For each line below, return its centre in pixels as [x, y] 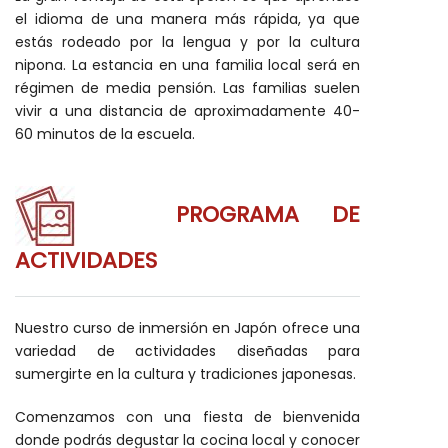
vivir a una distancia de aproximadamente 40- [187, 111]
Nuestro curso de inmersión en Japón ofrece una [187, 328]
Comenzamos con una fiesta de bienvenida [187, 417]
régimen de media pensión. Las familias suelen [187, 88]
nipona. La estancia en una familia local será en [187, 65]
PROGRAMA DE [267, 215]
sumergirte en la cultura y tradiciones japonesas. [187, 374]
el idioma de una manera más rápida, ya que [187, 19]
